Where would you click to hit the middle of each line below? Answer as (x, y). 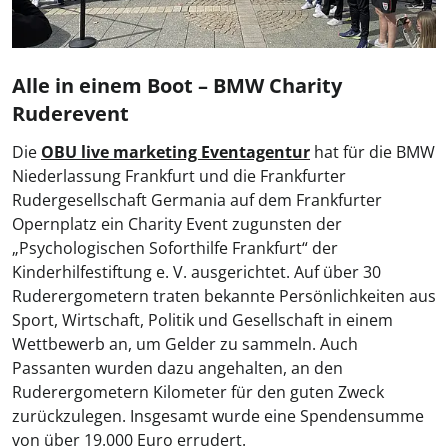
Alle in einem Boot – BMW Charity (177, 85)
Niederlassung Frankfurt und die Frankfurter (179, 175)
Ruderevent (70, 113)
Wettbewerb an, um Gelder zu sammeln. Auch (185, 343)
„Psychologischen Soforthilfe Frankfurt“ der (175, 247)
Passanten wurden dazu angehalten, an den (177, 367)
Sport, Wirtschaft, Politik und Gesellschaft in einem (202, 319)
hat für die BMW (372, 151)
